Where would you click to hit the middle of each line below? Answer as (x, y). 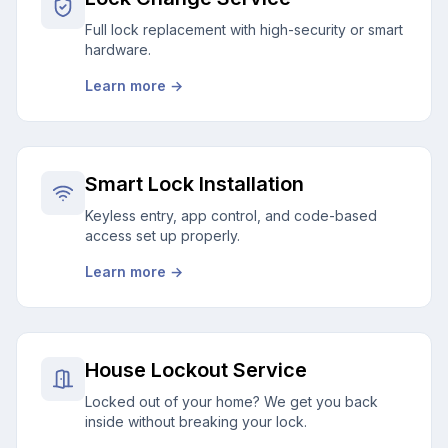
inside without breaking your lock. (196, 421)
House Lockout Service (196, 370)
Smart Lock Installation (194, 184)
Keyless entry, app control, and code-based (231, 215)
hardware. (118, 49)
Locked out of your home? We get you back (231, 401)
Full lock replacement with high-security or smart (244, 29)
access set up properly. (162, 235)
